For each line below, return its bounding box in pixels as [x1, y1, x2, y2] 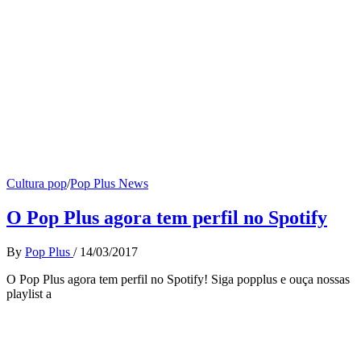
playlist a [6, 286, 52, 301]
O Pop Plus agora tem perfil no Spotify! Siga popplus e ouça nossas [6, 272, 350, 286]
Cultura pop [6, 176, 67, 190]
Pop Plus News [70, 176, 148, 190]
